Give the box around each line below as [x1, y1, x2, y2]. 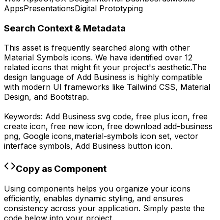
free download [107, 121, 164, 132]
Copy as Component [16, 163, 107, 174]
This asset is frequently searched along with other [4, 43, 190, 53]
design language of [4, 72, 77, 82]
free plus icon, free [136, 111, 208, 122]
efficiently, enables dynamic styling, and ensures [4, 193, 183, 203]
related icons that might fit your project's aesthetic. [4, 62, 192, 73]
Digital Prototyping [75, 3, 143, 13]
